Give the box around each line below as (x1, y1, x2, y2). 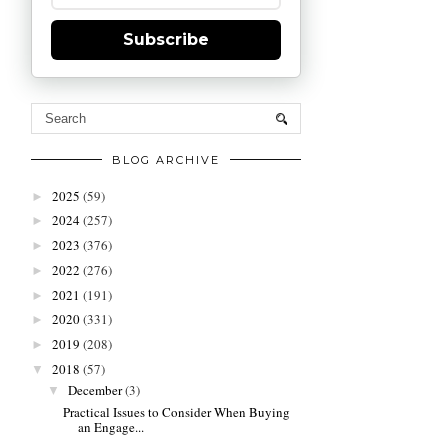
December (67, 381, 125, 400)
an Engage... (78, 417, 145, 436)
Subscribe (123, 30, 209, 50)
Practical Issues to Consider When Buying (63, 402, 291, 421)
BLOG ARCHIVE (112, 153, 220, 168)
